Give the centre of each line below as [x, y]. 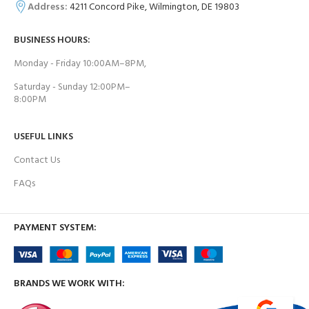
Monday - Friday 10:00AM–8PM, [80, 63]
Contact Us [37, 160]
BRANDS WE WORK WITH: [69, 283]
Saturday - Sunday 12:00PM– [72, 87]
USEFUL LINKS [43, 137]
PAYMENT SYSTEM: [55, 228]
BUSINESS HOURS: [52, 40]
